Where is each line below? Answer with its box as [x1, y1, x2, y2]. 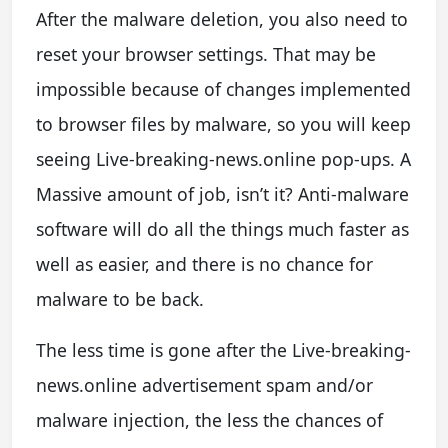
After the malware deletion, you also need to [36, 6, 408, 31]
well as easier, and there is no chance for [36, 251, 373, 276]
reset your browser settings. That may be [36, 41, 376, 66]
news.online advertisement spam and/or [36, 372, 373, 397]
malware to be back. [36, 286, 204, 311]
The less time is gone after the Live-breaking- [36, 337, 411, 362]
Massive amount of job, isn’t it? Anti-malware [36, 181, 409, 206]
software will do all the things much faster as [36, 216, 409, 241]
